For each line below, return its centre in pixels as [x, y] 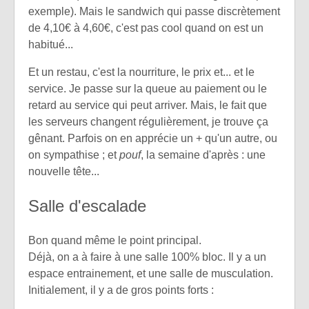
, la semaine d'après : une [203, 155]
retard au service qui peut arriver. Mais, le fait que [148, 106]
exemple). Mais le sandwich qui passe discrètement [154, 12]
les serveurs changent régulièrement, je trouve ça [148, 122]
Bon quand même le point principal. [115, 241]
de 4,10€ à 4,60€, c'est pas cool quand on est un [146, 28]
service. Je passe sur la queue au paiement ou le [148, 89]
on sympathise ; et [74, 155]
